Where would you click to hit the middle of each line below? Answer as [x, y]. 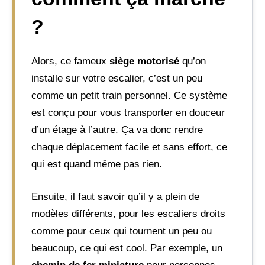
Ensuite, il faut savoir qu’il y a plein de [115, 196]
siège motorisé [144, 61]
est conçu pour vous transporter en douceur [128, 113]
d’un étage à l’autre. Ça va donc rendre [117, 130]
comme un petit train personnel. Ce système [129, 96]
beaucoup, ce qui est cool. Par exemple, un [127, 248]
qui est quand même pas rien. [97, 164]
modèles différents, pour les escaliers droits [128, 214]
